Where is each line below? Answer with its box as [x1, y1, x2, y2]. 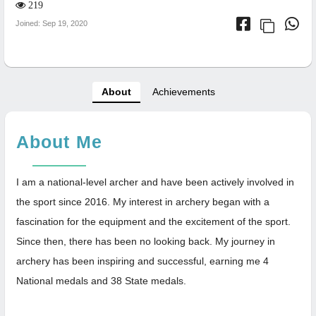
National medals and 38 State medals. [16, 274, 186, 286]
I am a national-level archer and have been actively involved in [16, 176, 294, 188]
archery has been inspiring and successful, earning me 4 [16, 255, 269, 267]
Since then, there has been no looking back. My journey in [16, 235, 275, 247]
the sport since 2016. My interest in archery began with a [16, 195, 269, 207]
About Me [16, 131, 102, 152]
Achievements [152, 85, 215, 97]
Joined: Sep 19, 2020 [16, 19, 87, 28]
